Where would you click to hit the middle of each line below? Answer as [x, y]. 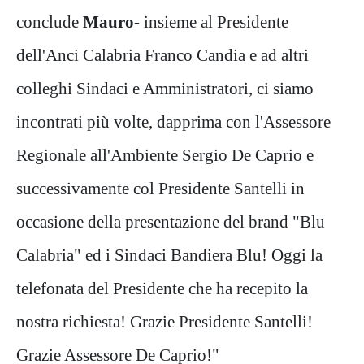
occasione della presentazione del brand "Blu [171, 222]
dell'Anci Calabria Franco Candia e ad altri [162, 55]
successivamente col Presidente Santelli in [160, 188]
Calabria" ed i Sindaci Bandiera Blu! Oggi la [169, 255]
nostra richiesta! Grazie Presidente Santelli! [165, 322]
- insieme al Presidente [211, 22]
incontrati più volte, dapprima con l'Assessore [173, 122]
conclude [50, 22]
